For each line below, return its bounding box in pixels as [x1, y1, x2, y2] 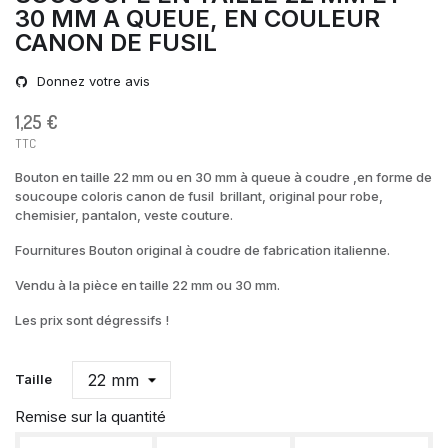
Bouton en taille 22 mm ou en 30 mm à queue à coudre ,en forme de [15, 168, 432, 185]
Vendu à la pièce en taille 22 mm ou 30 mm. [15, 276, 280, 293]
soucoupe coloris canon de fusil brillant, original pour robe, [15, 187, 383, 204]
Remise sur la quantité [15, 406, 166, 426]
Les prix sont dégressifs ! [15, 311, 169, 328]
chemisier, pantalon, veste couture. [15, 206, 233, 223]
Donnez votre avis [33, 72, 150, 89]
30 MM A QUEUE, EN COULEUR [15, 3, 380, 33]
